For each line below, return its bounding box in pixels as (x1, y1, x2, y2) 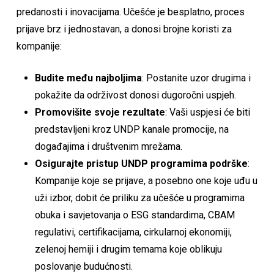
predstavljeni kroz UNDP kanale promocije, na (34, 124, 229, 135)
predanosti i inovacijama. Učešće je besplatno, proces (16, 6, 245, 18)
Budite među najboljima (34, 72, 142, 84)
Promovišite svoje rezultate (34, 106, 165, 118)
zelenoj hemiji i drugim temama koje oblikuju (34, 243, 222, 255)
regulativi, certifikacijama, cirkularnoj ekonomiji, (34, 226, 232, 238)
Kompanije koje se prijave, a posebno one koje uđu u (34, 175, 257, 187)
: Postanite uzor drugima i (141, 72, 251, 84)
